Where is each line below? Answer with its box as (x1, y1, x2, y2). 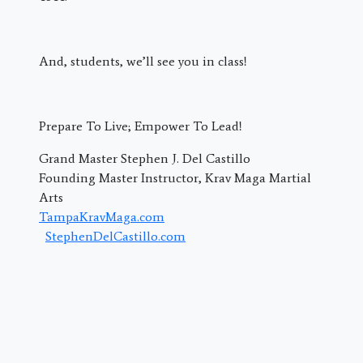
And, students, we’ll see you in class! (39, 53, 247, 69)
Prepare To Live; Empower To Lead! (39, 118, 242, 134)
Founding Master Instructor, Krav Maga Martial (39, 170, 311, 186)
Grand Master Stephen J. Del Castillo (39, 151, 250, 166)
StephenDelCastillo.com (45, 228, 186, 244)
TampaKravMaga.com (39, 209, 164, 224)
